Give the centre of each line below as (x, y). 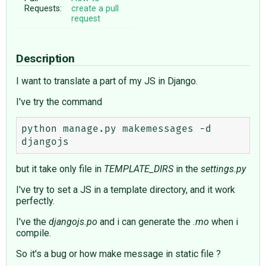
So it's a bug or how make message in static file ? (118, 254)
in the (187, 169)
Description (47, 59)
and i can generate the (145, 222)
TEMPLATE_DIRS (139, 169)
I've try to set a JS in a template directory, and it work (126, 190)
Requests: (43, 9)
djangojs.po (73, 222)
